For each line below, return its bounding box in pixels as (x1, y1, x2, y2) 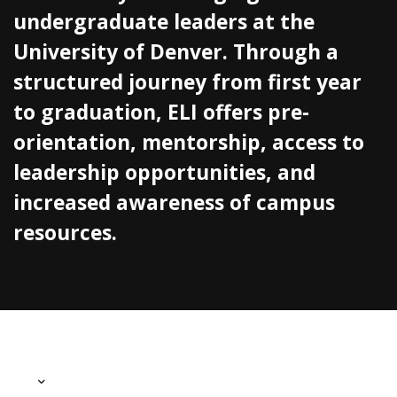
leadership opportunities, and (13, 159, 315, 187)
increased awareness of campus (13, 189, 335, 217)
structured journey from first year (13, 68, 362, 97)
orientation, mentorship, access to (13, 128, 364, 157)
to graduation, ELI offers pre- (13, 98, 309, 127)
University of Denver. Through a (13, 38, 339, 66)
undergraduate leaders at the (13, 8, 315, 36)
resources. (13, 219, 117, 247)
